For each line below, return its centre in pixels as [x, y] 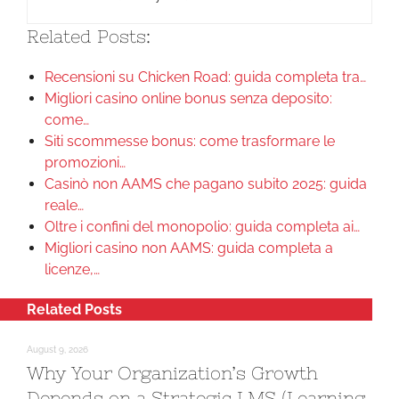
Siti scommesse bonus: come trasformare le [190, 141]
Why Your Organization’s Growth [172, 373]
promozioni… [85, 163]
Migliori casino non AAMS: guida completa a [189, 248]
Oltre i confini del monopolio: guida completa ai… [202, 227]
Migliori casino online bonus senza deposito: [188, 98]
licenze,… [72, 269]
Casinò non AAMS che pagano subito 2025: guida [206, 184]
